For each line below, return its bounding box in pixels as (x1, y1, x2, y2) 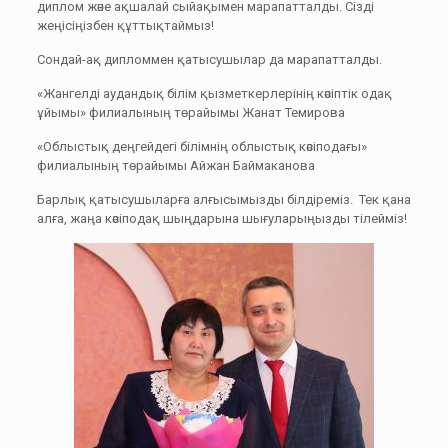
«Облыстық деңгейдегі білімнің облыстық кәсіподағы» (36, 139, 367, 154)
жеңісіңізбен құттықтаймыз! (36, 18, 214, 33)
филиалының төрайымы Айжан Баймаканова (36, 158, 315, 173)
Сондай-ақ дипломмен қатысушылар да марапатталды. (36, 52, 382, 67)
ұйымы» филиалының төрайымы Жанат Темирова (36, 105, 345, 120)
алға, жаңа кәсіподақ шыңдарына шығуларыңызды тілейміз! (36, 211, 407, 226)
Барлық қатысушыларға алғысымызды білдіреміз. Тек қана (36, 192, 411, 207)
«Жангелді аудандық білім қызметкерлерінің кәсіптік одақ (36, 86, 392, 101)
